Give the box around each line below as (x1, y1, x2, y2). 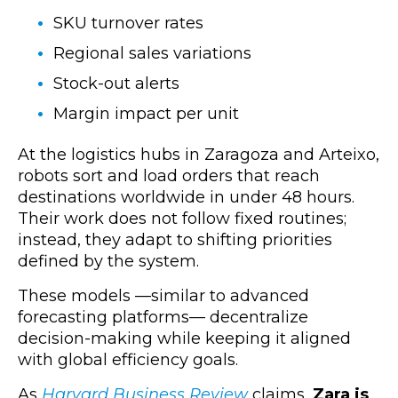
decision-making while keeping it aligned (18, 329, 351, 349)
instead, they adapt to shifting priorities (18, 230, 332, 251)
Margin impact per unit (53, 103, 239, 123)
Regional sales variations (53, 43, 251, 63)
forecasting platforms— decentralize (18, 307, 308, 328)
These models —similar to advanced (18, 286, 309, 306)
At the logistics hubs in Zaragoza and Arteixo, (18, 145, 379, 165)
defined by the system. (18, 251, 199, 272)
